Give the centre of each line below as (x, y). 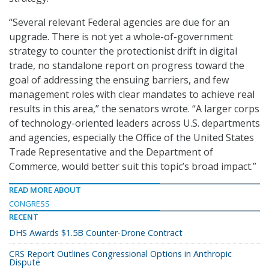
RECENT (24, 217)
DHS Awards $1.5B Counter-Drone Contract (96, 233)
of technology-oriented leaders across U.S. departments (134, 123)
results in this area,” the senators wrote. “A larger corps (134, 109)
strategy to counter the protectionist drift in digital (123, 51)
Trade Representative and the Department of (111, 152)
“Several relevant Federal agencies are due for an (119, 23)
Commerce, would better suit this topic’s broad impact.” (133, 167)
